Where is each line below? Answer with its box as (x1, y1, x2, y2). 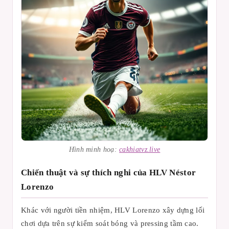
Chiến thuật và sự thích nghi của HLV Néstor (21, 168, 196, 177)
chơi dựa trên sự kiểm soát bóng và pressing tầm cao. (21, 219, 199, 227)
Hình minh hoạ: (68, 146, 120, 153)
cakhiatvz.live (119, 146, 161, 153)
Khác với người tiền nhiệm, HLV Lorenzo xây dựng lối (21, 205, 205, 214)
